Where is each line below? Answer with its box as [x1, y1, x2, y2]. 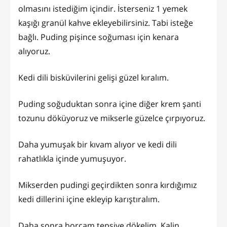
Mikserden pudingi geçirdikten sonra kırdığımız [18, 179, 197, 191]
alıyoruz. [18, 45, 52, 57]
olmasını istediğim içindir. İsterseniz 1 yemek [18, 3, 187, 14]
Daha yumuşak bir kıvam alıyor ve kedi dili [18, 138, 177, 150]
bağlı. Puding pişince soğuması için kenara [18, 31, 179, 43]
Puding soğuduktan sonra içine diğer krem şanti [18, 98, 201, 109]
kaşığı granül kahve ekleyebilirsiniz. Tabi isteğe [18, 17, 193, 28]
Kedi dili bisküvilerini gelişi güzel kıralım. [18, 71, 171, 83]
